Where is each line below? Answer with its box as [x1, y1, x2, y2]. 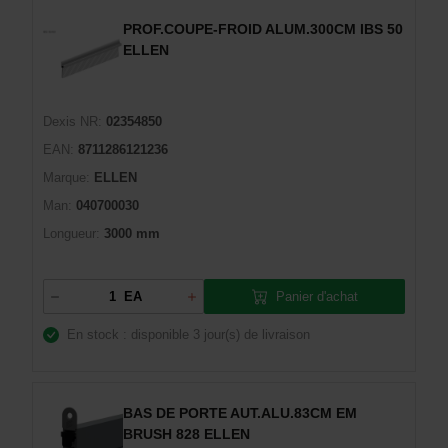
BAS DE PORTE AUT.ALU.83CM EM [123, 405, 357, 421]
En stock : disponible [67, 327, 189, 342]
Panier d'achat [275, 288, 358, 304]
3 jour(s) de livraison [193, 327, 310, 342]
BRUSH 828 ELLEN [123, 426, 250, 442]
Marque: [43, 170, 90, 185]
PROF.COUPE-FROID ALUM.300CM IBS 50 [123, 21, 403, 37]
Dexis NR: [43, 114, 102, 129]
